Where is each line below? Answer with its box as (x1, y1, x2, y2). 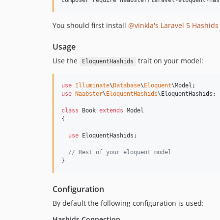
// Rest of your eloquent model (68, 149, 171, 156)
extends (99, 107, 123, 114)
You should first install (53, 21, 128, 30)
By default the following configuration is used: (53, 198, 204, 208)
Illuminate (75, 82, 110, 89)
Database (113, 82, 140, 89)
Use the (53, 56, 80, 66)
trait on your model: (136, 56, 203, 66)
